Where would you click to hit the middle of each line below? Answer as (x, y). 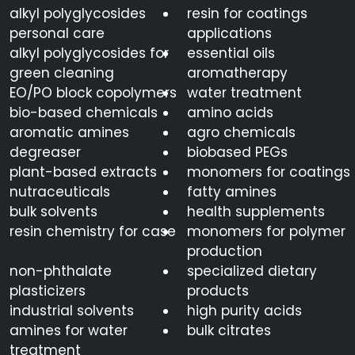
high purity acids (244, 311)
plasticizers (48, 291)
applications (229, 34)
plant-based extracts (83, 172)
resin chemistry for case (93, 232)
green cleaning (62, 73)
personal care (57, 34)
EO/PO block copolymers (93, 93)
